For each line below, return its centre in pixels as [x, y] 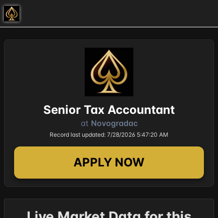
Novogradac [114, 123]
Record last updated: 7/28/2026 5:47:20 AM [109, 135]
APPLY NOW [109, 162]
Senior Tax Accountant [109, 110]
